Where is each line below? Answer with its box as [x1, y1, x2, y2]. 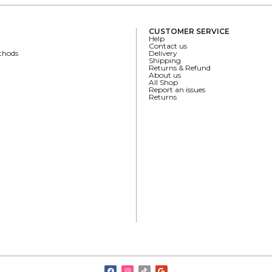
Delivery [149, 49, 177, 58]
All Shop [149, 78, 178, 87]
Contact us [149, 41, 187, 51]
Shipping [149, 56, 181, 66]
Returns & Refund [149, 63, 211, 73]
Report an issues [149, 85, 205, 95]
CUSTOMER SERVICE [149, 27, 229, 36]
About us [149, 70, 181, 80]
